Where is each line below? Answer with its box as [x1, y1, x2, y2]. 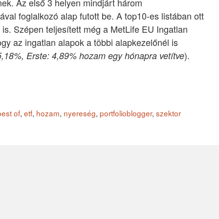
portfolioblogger [100, 108, 152, 119]
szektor [156, 108, 181, 119]
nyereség [64, 108, 96, 119]
